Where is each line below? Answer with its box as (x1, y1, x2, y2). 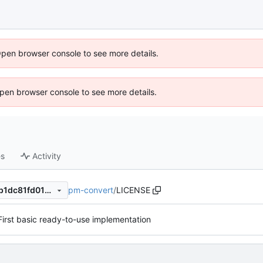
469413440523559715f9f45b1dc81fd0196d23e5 (44, 185, 51, 195)
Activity (32, 151, 62, 161)
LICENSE (116, 184, 150, 195)
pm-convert (68, 184, 113, 195)
